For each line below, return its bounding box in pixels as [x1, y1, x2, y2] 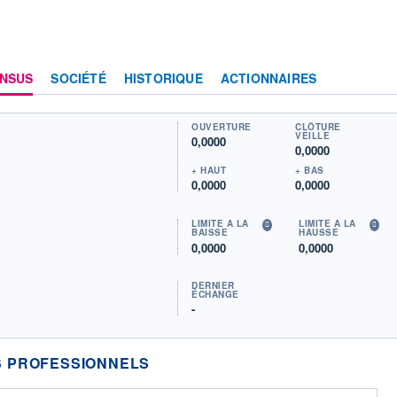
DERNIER [191, 279, 235, 292]
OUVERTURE [191, 120, 252, 133]
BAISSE [191, 225, 229, 238]
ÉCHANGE [191, 288, 239, 301]
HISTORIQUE [123, 68, 203, 87]
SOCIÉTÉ [51, 68, 106, 87]
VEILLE [295, 128, 331, 142]
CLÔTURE [295, 120, 341, 133]
